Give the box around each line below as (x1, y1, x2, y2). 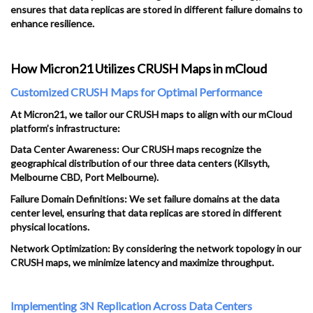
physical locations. (10, 221, 89, 233)
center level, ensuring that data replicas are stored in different (10, 207, 282, 219)
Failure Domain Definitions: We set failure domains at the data (10, 193, 279, 205)
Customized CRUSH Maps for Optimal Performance (10, 85, 262, 99)
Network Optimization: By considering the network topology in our (10, 242, 301, 254)
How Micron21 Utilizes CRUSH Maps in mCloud (10, 60, 267, 76)
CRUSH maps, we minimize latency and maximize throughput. (10, 256, 274, 268)
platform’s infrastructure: (10, 122, 120, 134)
